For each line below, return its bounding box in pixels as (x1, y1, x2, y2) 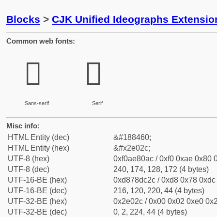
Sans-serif (24, 100, 49, 106)
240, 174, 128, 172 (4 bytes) (113, 165, 209, 173)
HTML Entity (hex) (8, 144, 69, 152)
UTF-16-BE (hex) (8, 176, 67, 184)
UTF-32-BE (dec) (8, 208, 67, 216)
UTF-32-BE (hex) (8, 197, 67, 205)
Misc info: (6, 122, 40, 130)
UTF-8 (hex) (8, 155, 49, 163)
